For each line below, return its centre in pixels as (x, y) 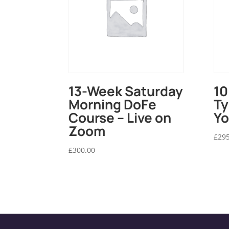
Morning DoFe (113, 105)
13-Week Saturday (126, 91)
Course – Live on (120, 118)
